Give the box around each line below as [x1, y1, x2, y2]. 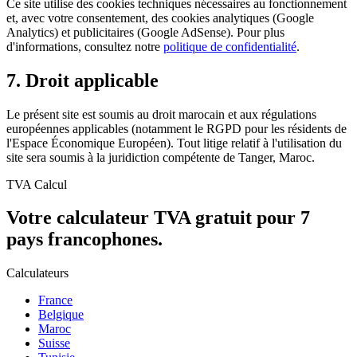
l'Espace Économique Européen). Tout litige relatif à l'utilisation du [6, 135, 342, 150]
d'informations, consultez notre [6, 39, 160, 53]
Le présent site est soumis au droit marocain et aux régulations [6, 107, 316, 121]
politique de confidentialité [163, 39, 296, 53]
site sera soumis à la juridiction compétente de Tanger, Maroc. [6, 150, 315, 164]
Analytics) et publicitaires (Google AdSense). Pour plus [6, 25, 284, 39]
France [38, 293, 73, 308]
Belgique [38, 308, 84, 322]
